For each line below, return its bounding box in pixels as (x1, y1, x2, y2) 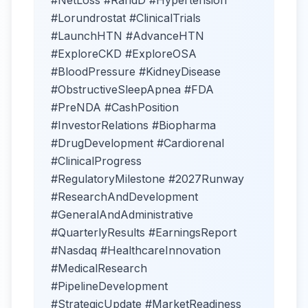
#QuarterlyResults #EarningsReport (51, 225, 236, 240)
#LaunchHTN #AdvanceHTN (51, 29, 204, 43)
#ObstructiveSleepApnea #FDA (51, 82, 214, 97)
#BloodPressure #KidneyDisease (51, 65, 221, 79)
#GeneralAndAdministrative (51, 208, 193, 222)
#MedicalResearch (51, 261, 147, 276)
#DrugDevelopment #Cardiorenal (51, 136, 224, 151)
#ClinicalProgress (51, 154, 142, 168)
